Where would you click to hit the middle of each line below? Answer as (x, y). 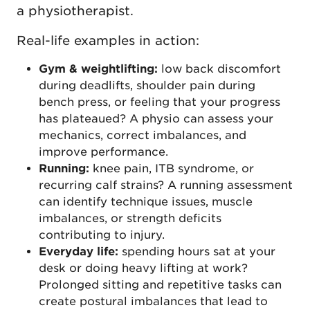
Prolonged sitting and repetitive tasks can (160, 285)
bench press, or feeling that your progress (159, 102)
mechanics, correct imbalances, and (143, 136)
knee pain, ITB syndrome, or (172, 169)
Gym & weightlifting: (98, 69)
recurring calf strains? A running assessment (166, 185)
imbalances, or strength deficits (130, 219)
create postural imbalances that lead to (153, 302)
